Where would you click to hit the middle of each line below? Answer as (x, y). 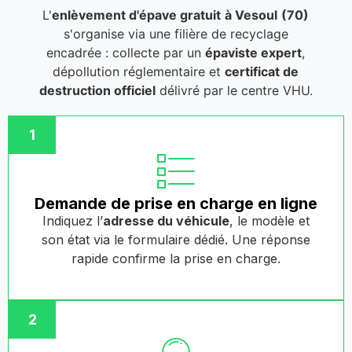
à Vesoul (251, 15)
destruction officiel (97, 91)
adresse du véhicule (166, 221)
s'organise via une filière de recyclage (176, 34)
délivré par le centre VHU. (234, 91)
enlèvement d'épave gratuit (137, 15)
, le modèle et (269, 221)
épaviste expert (254, 53)
